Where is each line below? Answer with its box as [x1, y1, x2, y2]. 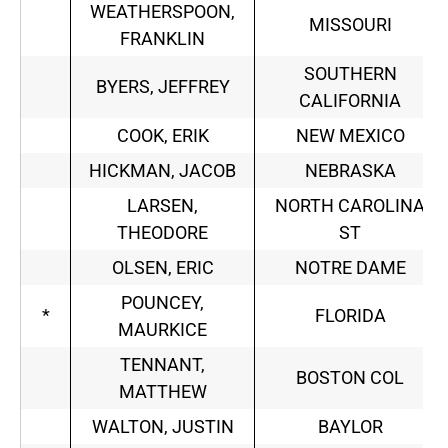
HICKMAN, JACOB [89, 160, 236, 182]
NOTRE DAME [294, 257, 406, 279]
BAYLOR [317, 416, 383, 438]
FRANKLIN [120, 28, 205, 50]
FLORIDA [314, 305, 386, 327]
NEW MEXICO [295, 125, 405, 147]
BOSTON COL [296, 367, 404, 389]
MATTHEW [118, 381, 207, 403]
